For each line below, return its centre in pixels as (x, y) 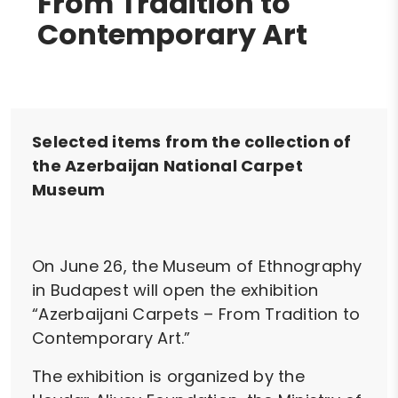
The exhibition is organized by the (168, 377)
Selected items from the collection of (192, 142)
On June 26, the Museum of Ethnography (197, 267)
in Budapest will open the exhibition (175, 291)
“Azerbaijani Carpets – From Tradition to (196, 314)
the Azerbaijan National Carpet (167, 166)
